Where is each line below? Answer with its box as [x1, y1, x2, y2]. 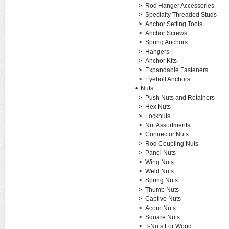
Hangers [145, 48, 169, 55]
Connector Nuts [145, 131, 189, 138]
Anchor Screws [145, 30, 187, 37]
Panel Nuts [145, 149, 176, 156]
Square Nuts [145, 214, 180, 221]
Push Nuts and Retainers [145, 94, 215, 101]
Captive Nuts [145, 195, 181, 202]
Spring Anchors [145, 39, 188, 46]
